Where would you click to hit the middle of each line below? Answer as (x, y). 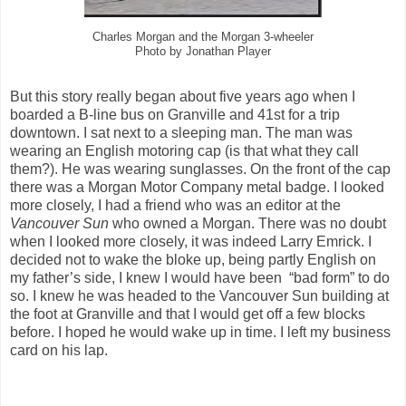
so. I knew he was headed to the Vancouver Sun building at (199, 296)
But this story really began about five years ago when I (183, 97)
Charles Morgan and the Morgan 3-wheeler (203, 38)
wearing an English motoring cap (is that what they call (184, 151)
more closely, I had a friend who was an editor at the (175, 206)
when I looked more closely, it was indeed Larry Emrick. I (191, 242)
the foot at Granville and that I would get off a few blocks (188, 314)
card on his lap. (59, 351)
